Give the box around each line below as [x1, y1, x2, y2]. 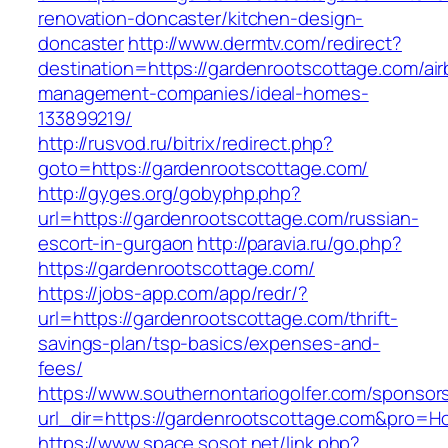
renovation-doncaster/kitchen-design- [38, 5, 364, 32]
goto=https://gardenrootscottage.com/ [38, 155, 369, 182]
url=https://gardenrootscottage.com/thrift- [38, 305, 398, 332]
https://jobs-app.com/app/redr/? [38, 280, 308, 307]
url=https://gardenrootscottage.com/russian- [38, 205, 419, 232]
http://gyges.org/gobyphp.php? [38, 180, 302, 207]
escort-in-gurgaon [38, 230, 194, 257]
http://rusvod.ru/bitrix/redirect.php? [38, 130, 334, 157]
